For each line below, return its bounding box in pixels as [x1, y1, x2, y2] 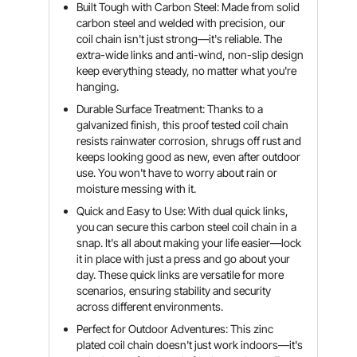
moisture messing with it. [76, 182, 197, 195]
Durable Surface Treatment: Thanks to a [76, 102, 264, 116]
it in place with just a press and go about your [76, 252, 291, 265]
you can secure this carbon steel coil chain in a [76, 220, 297, 233]
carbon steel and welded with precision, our [76, 16, 286, 29]
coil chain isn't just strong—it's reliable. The [76, 32, 283, 45]
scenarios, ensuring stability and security [76, 284, 272, 297]
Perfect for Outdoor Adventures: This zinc [76, 322, 274, 335]
